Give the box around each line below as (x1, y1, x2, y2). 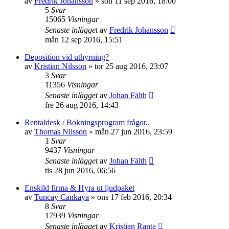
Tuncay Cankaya (34, 193, 89, 201)
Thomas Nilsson (34, 127, 87, 136)
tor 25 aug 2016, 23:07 (95, 62, 168, 71)
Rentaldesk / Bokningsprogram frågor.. (25, 118, 150, 127)
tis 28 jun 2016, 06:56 (45, 166, 116, 175)
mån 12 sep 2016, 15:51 (45, 35, 123, 44)
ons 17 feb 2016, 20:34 (97, 193, 172, 201)
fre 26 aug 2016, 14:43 (45, 101, 119, 109)
